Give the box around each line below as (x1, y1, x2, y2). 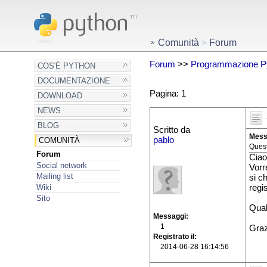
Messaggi (153, 212, 186, 221)
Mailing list (36, 172, 73, 181)
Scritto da (153, 125, 190, 135)
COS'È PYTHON (38, 61, 96, 70)
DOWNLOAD (38, 91, 83, 100)
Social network (36, 160, 87, 170)
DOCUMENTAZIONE (38, 76, 111, 85)
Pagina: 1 (149, 88, 186, 98)
